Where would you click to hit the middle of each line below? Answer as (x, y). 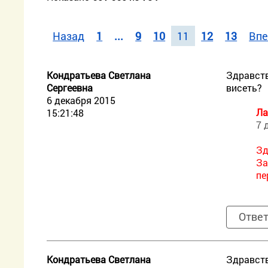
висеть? (244, 88)
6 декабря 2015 (81, 100)
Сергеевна (70, 88)
